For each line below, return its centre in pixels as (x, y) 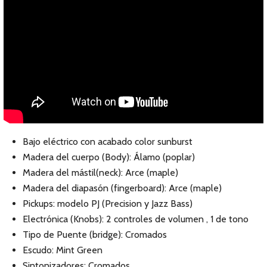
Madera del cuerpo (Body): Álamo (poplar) (109, 157)
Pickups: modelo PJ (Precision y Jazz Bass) (108, 204)
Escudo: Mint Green (63, 250)
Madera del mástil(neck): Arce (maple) (100, 173)
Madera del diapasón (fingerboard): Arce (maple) (122, 188)
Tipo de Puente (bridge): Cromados (95, 235)
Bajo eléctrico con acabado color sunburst (108, 142)
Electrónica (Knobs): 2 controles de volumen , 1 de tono (136, 219)
